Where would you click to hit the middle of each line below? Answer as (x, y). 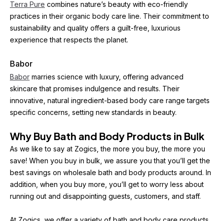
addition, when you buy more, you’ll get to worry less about (107, 184)
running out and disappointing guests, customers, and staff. (105, 196)
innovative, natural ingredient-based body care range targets (110, 100)
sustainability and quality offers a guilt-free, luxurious (95, 28)
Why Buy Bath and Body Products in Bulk (107, 136)
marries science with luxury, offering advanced (107, 77)
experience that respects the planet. (69, 40)
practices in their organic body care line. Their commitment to (110, 16)
